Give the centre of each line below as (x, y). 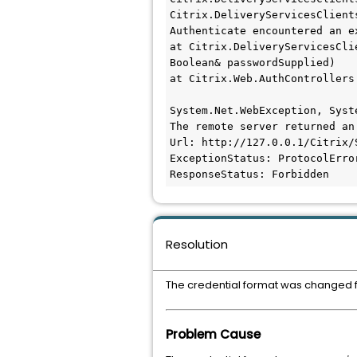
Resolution (197, 244)
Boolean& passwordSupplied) (253, 63)
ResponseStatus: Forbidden (249, 174)
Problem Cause (213, 334)
